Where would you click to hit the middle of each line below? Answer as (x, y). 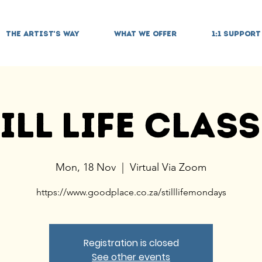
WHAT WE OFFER (145, 34)
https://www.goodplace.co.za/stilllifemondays (131, 192)
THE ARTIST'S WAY (42, 34)
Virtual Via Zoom (168, 167)
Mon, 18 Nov (86, 167)
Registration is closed (131, 243)
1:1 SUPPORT (236, 34)
